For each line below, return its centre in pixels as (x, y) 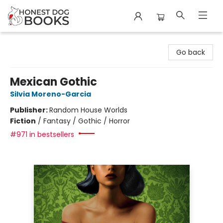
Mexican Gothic (54, 82)
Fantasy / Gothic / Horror (87, 121)
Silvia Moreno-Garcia (51, 94)
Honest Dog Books (39, 41)
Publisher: (30, 110)
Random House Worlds (88, 110)
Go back (191, 52)
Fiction (23, 121)
